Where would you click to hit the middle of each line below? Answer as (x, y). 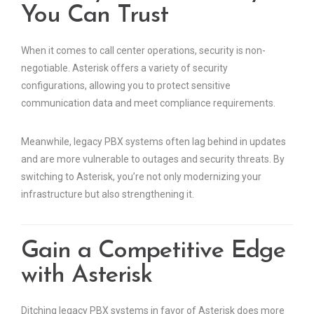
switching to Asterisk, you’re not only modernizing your (141, 177)
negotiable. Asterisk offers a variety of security (124, 68)
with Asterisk (87, 276)
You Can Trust (95, 16)
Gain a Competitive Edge (153, 252)
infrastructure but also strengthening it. (108, 194)
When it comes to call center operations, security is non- (143, 51)
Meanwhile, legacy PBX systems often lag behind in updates (153, 142)
